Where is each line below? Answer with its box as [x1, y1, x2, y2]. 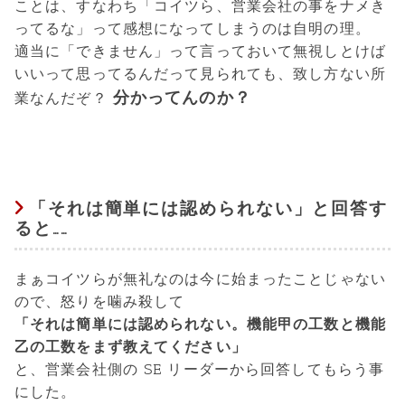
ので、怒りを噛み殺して [14, 292, 185, 310]
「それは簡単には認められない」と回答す [28, 198, 389, 220]
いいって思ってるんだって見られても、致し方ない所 [14, 64, 386, 82]
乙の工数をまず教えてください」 [14, 337, 247, 355]
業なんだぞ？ [14, 89, 113, 107]
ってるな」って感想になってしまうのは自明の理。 [14, 19, 371, 37]
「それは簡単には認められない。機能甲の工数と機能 [14, 315, 386, 333]
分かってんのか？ [112, 87, 251, 108]
